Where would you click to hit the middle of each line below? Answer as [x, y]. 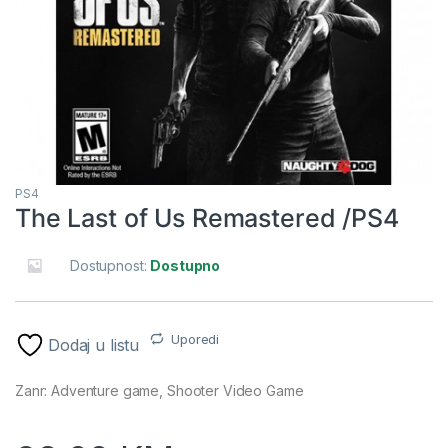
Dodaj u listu [94, 344]
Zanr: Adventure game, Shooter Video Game [159, 390]
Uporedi [195, 338]
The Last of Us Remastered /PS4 [207, 217]
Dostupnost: [110, 265]
